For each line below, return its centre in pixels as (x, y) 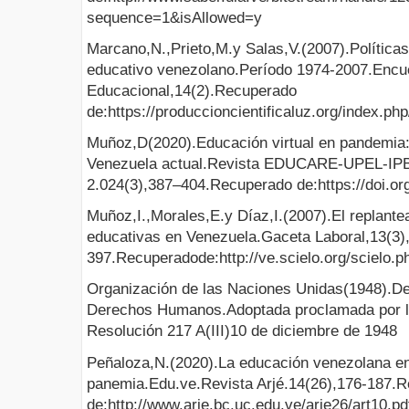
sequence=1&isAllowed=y (174, 17)
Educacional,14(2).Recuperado (192, 90)
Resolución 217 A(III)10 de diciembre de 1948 (242, 331)
